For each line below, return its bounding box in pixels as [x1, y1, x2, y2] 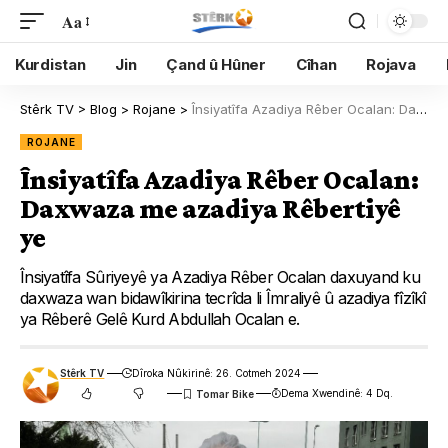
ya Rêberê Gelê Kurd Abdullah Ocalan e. [20, 309, 300, 329]
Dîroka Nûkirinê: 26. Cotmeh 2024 [131, 367, 301, 379]
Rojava [366, 54, 416, 74]
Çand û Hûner [166, 54, 266, 74]
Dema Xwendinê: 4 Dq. [281, 387, 394, 399]
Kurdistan [15, 54, 86, 74]
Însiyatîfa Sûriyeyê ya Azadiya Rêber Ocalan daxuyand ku [20, 267, 421, 287]
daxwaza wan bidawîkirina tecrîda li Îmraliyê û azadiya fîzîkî [20, 288, 426, 308]
